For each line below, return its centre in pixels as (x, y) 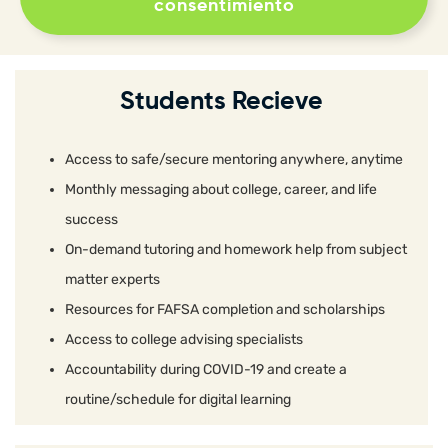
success (91, 220)
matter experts (112, 280)
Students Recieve (221, 103)
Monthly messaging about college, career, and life (221, 190)
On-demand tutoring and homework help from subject (236, 250)
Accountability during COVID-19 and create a (206, 370)
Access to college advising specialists (184, 340)
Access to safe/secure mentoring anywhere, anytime (234, 160)
